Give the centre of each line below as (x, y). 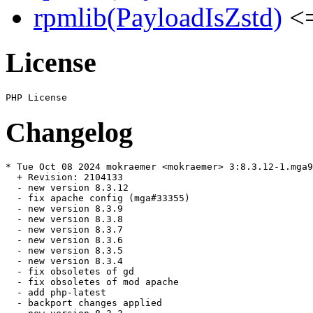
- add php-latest (56, 293)
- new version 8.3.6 (64, 240)
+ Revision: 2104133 (64, 177)
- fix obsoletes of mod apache (92, 282)
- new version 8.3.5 (64, 251)
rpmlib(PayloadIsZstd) (158, 17)
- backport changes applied (84, 303)
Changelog (69, 132)
